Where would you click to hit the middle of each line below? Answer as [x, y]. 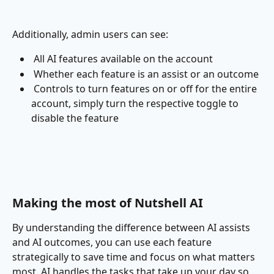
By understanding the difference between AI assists [132, 227]
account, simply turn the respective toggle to [136, 104]
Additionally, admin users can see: [90, 34]
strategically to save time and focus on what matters [135, 257]
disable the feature [75, 118]
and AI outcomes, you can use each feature [113, 242]
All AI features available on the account [123, 59]
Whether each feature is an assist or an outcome [146, 74]
